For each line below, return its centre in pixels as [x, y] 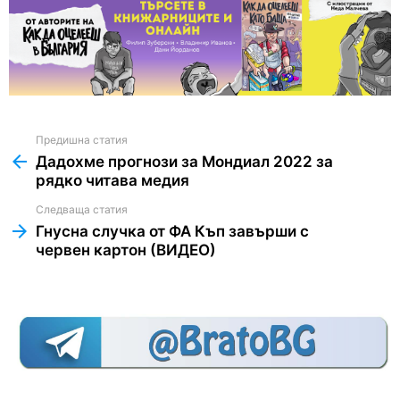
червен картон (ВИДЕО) [126, 250]
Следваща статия [82, 210]
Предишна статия [82, 140]
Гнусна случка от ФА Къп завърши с [172, 232]
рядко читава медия [112, 181]
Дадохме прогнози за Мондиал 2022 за [184, 162]
